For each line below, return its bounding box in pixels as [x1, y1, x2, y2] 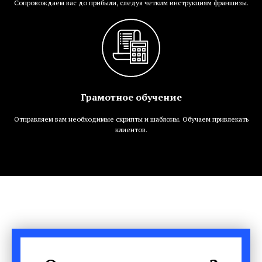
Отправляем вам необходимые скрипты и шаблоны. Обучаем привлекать [13, 114, 249, 123]
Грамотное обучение [80, 90, 182, 104]
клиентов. [115, 125, 147, 134]
